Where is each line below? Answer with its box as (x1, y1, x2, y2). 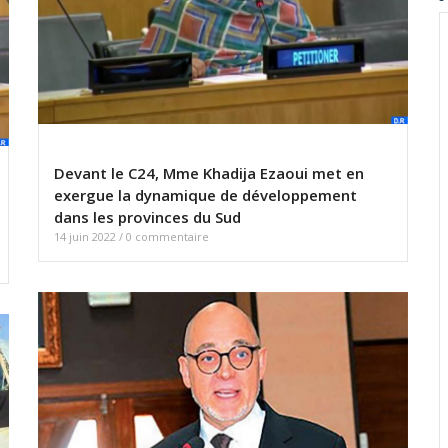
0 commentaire (126, 229, 209, 245)
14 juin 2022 (54, 229, 119, 245)
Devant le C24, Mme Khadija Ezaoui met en (54, 163, 364, 184)
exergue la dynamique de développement (54, 185, 357, 206)
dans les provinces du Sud (54, 207, 241, 228)
